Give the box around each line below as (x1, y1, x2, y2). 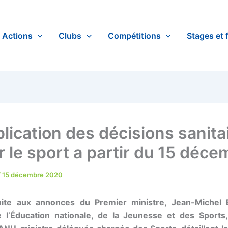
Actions (2, 30, 33, 41)
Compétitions (107, 30, 161, 41)
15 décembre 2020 (2, 170, 63, 179)
